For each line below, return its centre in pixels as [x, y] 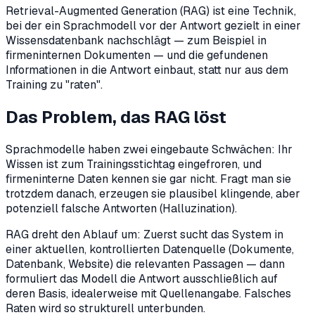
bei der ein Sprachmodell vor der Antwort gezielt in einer [153, 25]
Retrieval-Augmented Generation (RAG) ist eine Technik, [151, 11]
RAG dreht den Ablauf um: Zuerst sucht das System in [144, 234]
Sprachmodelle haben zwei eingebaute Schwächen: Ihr [149, 149]
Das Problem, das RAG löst [116, 117]
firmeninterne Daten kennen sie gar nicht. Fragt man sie [148, 179]
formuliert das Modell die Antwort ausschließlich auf [142, 278]
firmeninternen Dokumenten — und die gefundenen [137, 55]
